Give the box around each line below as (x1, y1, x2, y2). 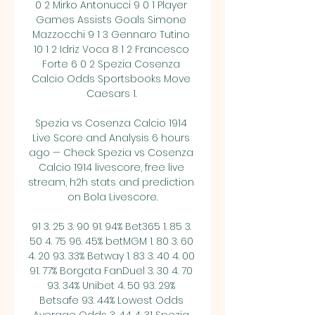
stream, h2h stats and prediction (28, 175, 194, 189)
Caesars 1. (86, 86, 139, 101)
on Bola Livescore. (67, 190, 157, 204)
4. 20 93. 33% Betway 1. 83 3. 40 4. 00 (28, 249, 195, 263)
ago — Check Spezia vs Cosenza (29, 146, 193, 160)
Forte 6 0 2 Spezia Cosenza (42, 57, 180, 71)
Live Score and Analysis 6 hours (32, 131, 190, 145)
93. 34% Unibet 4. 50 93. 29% (47, 278, 175, 292)
